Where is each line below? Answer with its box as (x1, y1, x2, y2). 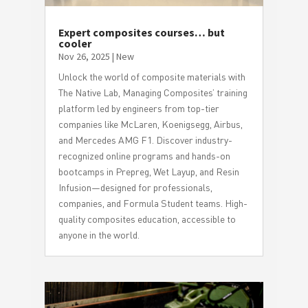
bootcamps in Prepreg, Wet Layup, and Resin (58, 166, 239, 178)
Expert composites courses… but (58, 25, 225, 40)
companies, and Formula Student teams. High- (58, 197, 247, 210)
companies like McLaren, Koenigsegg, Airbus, (58, 118, 243, 131)
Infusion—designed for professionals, (58, 181, 212, 194)
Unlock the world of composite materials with (58, 71, 245, 83)
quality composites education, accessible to (58, 213, 236, 225)
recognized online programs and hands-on (58, 150, 230, 162)
